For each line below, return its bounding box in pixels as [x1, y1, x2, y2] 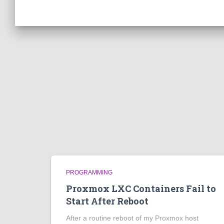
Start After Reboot [66, 195, 148, 207]
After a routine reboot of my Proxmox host [66, 214, 198, 222]
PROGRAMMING [66, 169, 112, 176]
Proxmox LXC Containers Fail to [66, 182, 216, 194]
